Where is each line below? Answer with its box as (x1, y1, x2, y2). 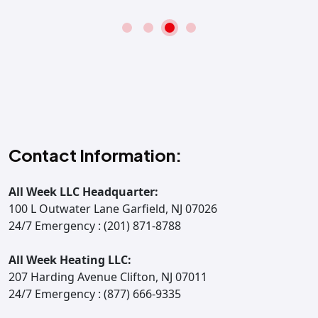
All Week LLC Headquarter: (9, 183, 158, 199)
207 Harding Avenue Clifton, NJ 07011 (9, 268, 207, 285)
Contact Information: (9, 143, 182, 165)
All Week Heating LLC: (9, 251, 131, 268)
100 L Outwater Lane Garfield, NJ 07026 (9, 200, 217, 216)
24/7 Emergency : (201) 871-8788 (9, 217, 181, 234)
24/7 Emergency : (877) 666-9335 (9, 285, 181, 302)
